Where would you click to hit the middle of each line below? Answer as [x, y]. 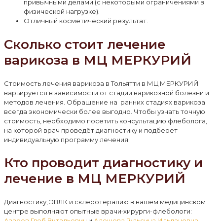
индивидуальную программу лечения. [67, 139]
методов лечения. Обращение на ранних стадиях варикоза [105, 102]
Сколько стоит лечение [85, 45]
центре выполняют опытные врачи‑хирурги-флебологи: [98, 211]
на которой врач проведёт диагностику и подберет [91, 130]
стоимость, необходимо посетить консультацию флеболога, [106, 121]
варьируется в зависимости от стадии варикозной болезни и [107, 92]
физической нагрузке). [62, 12]
